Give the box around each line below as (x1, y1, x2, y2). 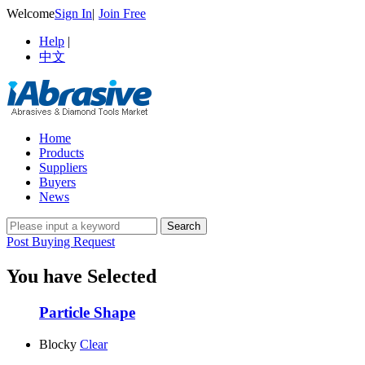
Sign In (55, 7, 92, 20)
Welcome (7, 7, 55, 20)
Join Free (99, 7, 146, 20)
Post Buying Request (7, 235, 115, 248)
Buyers (39, 175, 76, 189)
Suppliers (39, 161, 87, 174)
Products (39, 146, 84, 160)
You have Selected (7, 265, 156, 287)
